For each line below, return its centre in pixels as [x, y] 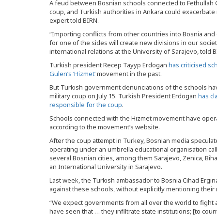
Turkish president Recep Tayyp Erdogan [109, 65]
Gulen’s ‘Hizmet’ [72, 74]
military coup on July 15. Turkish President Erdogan [124, 96]
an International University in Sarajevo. [106, 167]
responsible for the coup [86, 105]
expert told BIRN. [74, 21]
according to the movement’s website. [105, 127]
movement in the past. [129, 74]
